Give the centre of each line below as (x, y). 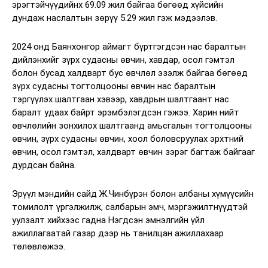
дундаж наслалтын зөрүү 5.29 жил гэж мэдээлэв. (115, 18)
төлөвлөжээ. (39, 247)
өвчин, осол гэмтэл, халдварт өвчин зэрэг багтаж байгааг (133, 152)
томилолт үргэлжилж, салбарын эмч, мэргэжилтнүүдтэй (130, 207)
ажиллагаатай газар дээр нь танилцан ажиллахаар (118, 234)
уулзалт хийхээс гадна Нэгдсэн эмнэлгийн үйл (108, 220)
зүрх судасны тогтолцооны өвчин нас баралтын (114, 86)
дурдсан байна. (44, 165)
